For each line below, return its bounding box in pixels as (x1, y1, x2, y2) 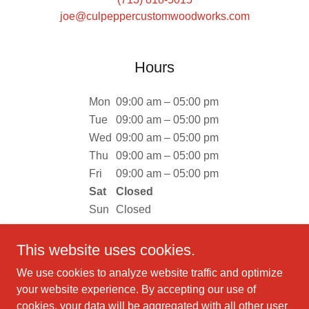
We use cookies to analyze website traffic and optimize (17, 267, 283, 279)
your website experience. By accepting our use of (17, 283, 256, 295)
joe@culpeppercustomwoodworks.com (59, 10, 250, 22)
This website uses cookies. (17, 241, 195, 259)
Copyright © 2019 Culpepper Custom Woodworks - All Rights (22, 292, 287, 303)
